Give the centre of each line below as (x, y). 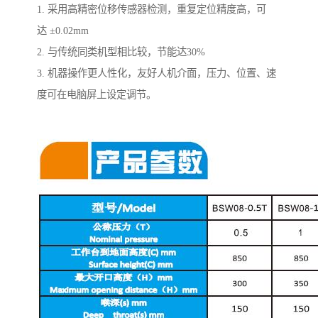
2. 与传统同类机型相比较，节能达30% (121, 51)
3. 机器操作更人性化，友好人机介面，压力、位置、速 (157, 73)
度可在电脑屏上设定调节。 (97, 94)
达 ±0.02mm (63, 30)
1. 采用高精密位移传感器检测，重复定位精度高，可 (152, 9)
